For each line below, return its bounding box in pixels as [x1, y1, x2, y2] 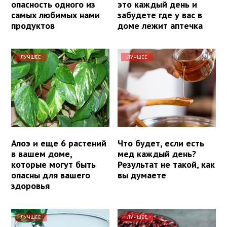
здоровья [11, 179, 50, 192]
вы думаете [118, 169, 167, 181]
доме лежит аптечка [118, 19, 203, 31]
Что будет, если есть [118, 137, 205, 149]
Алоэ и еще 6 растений [11, 137, 106, 149]
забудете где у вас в [118, 9, 203, 21]
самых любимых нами [11, 9, 100, 21]
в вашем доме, [11, 147, 72, 160]
